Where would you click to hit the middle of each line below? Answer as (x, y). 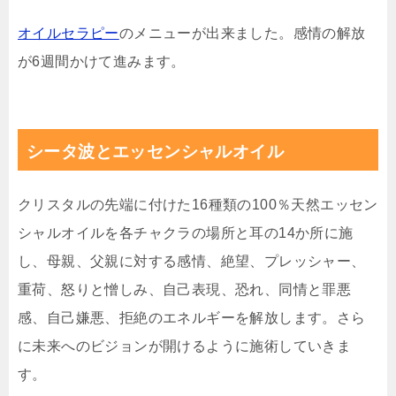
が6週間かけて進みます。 (102, 62)
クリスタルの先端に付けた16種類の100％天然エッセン (198, 205)
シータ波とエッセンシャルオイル (155, 152)
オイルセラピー (69, 34)
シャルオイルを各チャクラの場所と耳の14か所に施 (186, 233)
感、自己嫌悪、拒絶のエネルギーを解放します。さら (192, 318)
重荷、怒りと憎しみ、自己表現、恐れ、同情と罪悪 (185, 290)
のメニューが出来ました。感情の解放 (242, 34)
